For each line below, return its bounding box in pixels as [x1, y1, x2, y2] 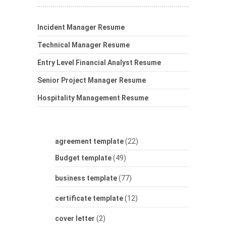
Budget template [55, 154, 111, 162]
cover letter [55, 214, 95, 223]
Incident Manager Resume [37, 23, 125, 32]
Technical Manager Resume [37, 41, 130, 49]
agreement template [55, 137, 124, 146]
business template [55, 174, 117, 183]
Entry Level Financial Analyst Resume [37, 59, 161, 67]
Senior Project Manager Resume [37, 76, 146, 85]
